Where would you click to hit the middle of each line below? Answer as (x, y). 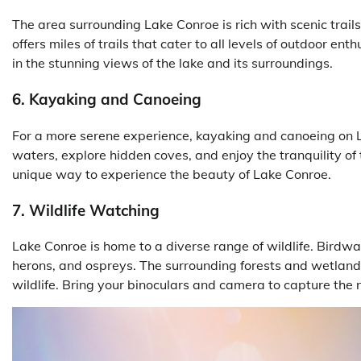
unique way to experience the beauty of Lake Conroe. (172, 174)
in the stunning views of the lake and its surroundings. (172, 63)
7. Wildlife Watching (86, 210)
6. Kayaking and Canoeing (107, 100)
